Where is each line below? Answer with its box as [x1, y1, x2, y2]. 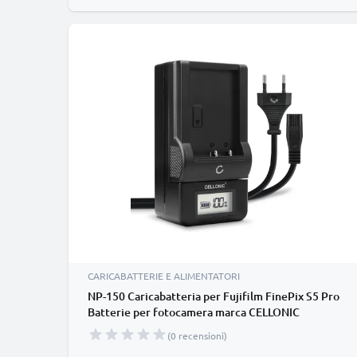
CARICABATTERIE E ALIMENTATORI [88, 269, 240, 282]
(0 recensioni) [167, 329, 227, 342]
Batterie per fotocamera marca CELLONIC [88, 304, 300, 320]
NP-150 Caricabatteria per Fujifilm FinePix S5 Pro [88, 288, 339, 304]
